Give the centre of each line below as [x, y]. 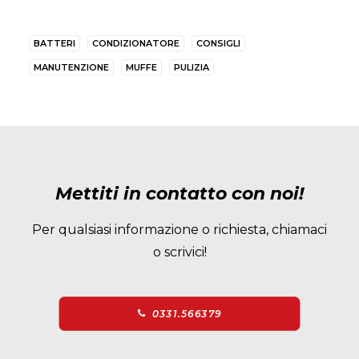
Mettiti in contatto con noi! [179, 194]
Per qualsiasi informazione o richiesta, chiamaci [179, 230]
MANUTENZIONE [71, 67]
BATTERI [54, 43]
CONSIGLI [218, 43]
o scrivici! [179, 252]
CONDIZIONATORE [136, 43]
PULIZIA [192, 67]
